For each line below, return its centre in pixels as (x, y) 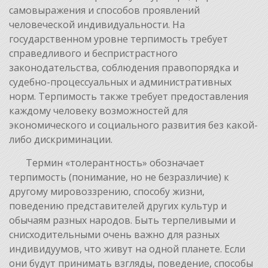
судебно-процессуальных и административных (120, 82)
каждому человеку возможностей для (98, 110)
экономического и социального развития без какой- (133, 125)
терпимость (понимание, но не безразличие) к (119, 177)
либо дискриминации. (61, 139)
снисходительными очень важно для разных (114, 234)
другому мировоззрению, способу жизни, (107, 191)
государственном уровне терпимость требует (118, 39)
